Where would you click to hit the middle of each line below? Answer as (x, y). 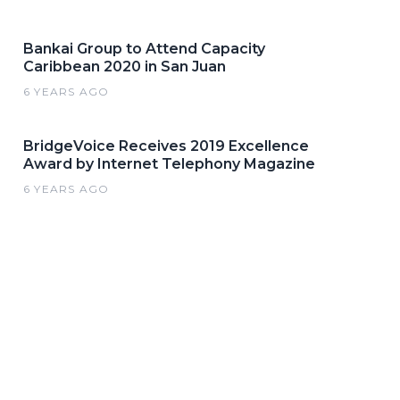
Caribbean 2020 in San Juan (125, 67)
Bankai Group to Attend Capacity (144, 49)
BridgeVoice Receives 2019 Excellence (166, 146)
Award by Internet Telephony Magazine (169, 164)
